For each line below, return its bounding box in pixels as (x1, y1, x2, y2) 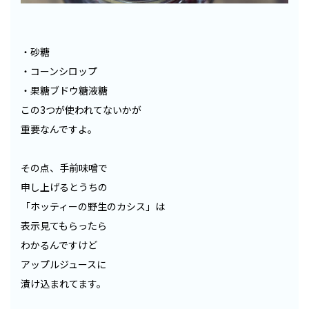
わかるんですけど (21, 237, 97, 252)
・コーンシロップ (21, 63, 97, 78)
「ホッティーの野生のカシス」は (21, 199, 165, 213)
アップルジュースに (21, 257, 106, 271)
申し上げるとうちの (21, 179, 108, 194)
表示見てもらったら (21, 218, 107, 232)
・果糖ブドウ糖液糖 (21, 83, 108, 97)
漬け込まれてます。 (21, 276, 106, 290)
